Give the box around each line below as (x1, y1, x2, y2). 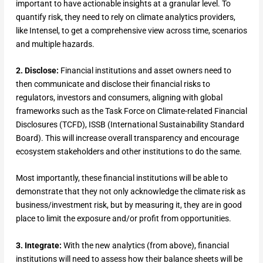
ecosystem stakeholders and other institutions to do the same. (15, 147, 244, 157)
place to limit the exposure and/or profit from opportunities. (15, 214, 231, 224)
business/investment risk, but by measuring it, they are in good (15, 200, 242, 210)
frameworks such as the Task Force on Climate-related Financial (15, 106, 247, 116)
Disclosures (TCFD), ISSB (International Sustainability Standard (15, 120, 244, 130)
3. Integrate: (15, 240, 63, 250)
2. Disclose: (15, 66, 60, 76)
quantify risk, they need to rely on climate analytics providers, (15, 12, 235, 22)
